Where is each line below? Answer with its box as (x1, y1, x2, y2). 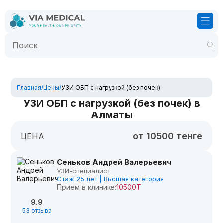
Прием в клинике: (57, 183, 117, 191)
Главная (17, 84, 42, 91)
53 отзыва (22, 207, 52, 214)
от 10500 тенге (132, 131, 202, 141)
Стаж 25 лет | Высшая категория (57, 175, 164, 183)
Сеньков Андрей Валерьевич (57, 157, 172, 167)
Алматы (90, 109, 133, 121)
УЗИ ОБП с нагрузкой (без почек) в (23, 97, 200, 109)
